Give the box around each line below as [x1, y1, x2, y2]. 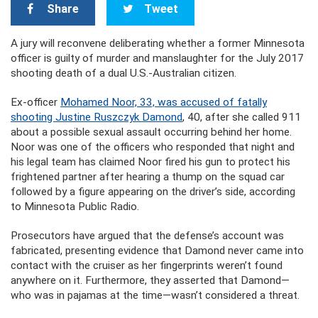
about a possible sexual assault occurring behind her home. [11, 126, 292, 138]
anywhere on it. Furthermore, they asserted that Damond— [11, 274, 290, 287]
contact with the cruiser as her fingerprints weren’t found [11, 259, 283, 272]
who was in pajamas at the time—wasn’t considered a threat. [11, 289, 300, 302]
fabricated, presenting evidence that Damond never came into [11, 244, 304, 257]
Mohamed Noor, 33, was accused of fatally [60, 96, 267, 109]
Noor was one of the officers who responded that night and [11, 141, 295, 153]
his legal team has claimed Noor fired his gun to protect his [11, 155, 290, 168]
